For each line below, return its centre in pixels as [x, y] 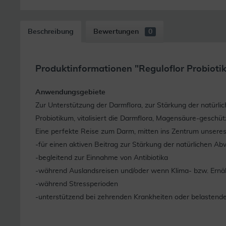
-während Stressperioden [77, 184]
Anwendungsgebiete [70, 92]
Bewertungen [117, 32]
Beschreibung [51, 32]
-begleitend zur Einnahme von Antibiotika [102, 158]
